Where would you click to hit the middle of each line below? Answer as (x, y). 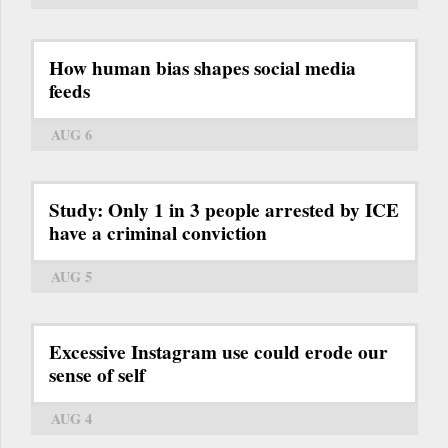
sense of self (97, 374)
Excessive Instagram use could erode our (218, 351)
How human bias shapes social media (202, 67)
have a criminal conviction (158, 232)
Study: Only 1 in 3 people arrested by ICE (224, 209)
